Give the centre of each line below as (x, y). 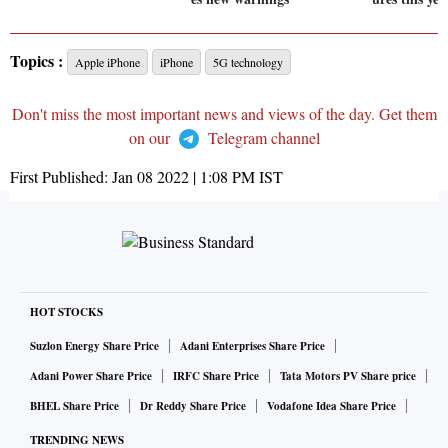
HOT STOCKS (66, 312)
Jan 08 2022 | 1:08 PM (183, 177)
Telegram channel (261, 138)
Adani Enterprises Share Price (252, 346)
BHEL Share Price (74, 406)
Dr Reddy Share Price (193, 406)
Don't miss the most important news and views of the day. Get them (224, 114)
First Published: (61, 177)
